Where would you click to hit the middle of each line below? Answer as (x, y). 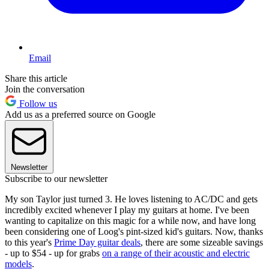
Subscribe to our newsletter (56, 178)
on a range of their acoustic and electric (176, 253)
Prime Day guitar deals (97, 242)
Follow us (37, 103)
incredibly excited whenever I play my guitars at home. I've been (127, 210)
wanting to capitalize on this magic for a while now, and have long (130, 220)
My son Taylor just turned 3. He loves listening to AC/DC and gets (131, 199)
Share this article (36, 78)
